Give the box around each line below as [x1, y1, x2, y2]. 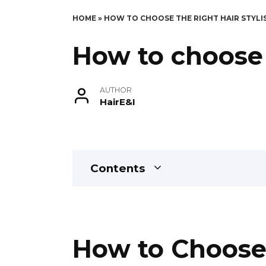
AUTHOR [99, 85, 132, 94]
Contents [90, 161, 145, 175]
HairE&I [99, 96, 135, 107]
